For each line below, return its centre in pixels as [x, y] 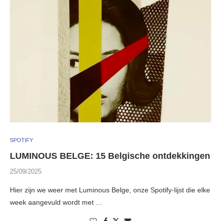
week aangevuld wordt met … [56, 203]
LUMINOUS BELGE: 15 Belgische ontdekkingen [110, 156]
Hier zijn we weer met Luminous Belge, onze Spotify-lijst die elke [110, 190]
